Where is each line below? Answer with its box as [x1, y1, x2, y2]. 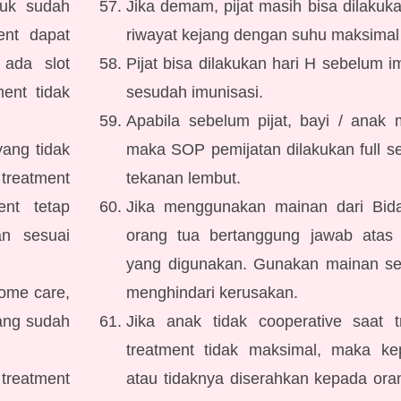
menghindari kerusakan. [126, 284, 299, 302]
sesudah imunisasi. [126, 83, 264, 101]
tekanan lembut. [126, 169, 242, 187]
